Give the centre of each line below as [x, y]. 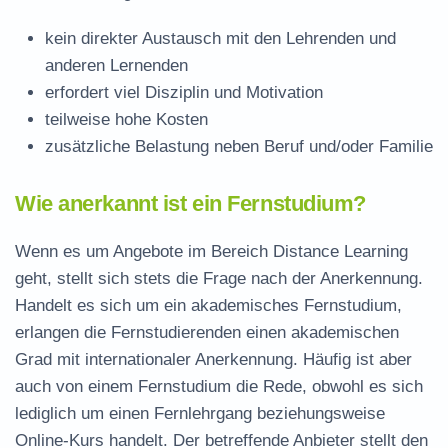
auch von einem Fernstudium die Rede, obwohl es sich [219, 386]
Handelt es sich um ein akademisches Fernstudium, [208, 305]
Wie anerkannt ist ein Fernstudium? [191, 203]
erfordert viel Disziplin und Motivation [184, 92]
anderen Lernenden [116, 65]
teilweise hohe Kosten [126, 119]
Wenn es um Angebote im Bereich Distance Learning [211, 251]
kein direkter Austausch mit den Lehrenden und [220, 38]
